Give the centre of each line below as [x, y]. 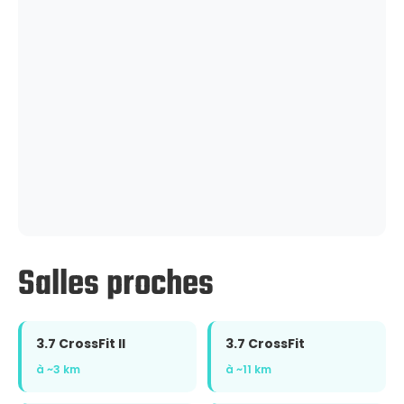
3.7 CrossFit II [81, 344]
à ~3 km [58, 369]
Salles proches [116, 285]
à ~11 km [248, 369]
